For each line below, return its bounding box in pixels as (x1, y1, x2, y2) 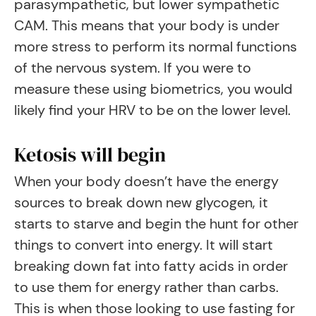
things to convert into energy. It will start (14, 236, 273, 254)
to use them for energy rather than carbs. (14, 278, 279, 296)
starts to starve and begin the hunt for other (14, 214, 298, 233)
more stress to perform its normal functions (14, 37, 297, 56)
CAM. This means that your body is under (14, 16, 279, 35)
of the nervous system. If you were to (14, 59, 251, 77)
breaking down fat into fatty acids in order (14, 257, 288, 275)
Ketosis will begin (14, 141, 166, 168)
